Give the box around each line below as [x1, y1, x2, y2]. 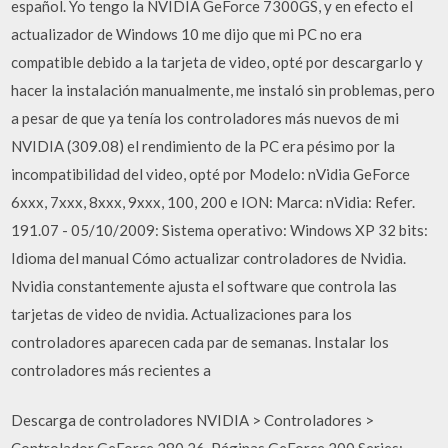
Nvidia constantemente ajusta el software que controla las [11, 276, 398, 295]
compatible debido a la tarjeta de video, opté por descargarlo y [11, 52, 424, 71]
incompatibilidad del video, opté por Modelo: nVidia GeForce [11, 164, 411, 183]
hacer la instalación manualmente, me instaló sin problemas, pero [11, 80, 436, 99]
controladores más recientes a [11, 360, 212, 379]
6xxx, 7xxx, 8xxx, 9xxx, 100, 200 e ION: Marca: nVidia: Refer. [11, 192, 416, 211]
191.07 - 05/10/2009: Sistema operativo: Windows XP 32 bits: [11, 220, 429, 239]
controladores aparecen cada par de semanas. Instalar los [11, 332, 390, 351]
